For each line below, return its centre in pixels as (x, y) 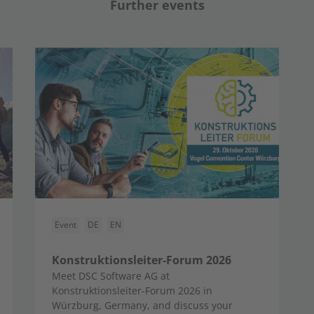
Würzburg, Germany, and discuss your (142, 305)
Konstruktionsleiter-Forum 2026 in (132, 291)
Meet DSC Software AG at (111, 276)
